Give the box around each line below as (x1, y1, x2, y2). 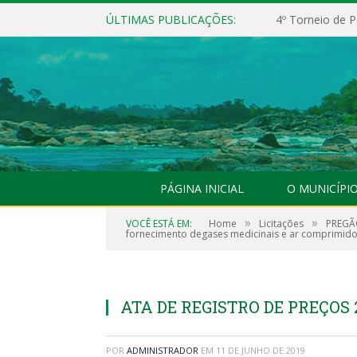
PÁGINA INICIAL (160, 181, 244, 196)
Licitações (259, 217, 304, 230)
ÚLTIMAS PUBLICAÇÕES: (106, 12, 236, 27)
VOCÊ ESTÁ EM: (126, 217, 192, 230)
